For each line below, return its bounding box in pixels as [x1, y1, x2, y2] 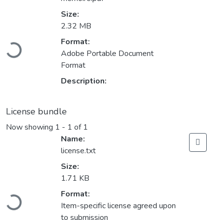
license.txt [61, 145, 96, 157]
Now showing [6, 122, 55, 133]
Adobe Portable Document [61, 48, 154, 59]
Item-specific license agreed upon [61, 200, 176, 212]
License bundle [6, 106, 67, 118]
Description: [61, 76, 107, 87]
